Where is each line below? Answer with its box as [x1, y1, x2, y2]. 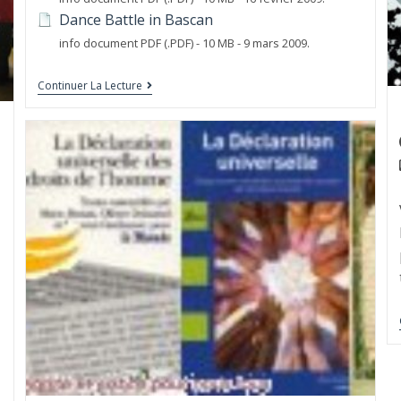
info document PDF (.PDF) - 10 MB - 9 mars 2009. [58, 34, 310, 51]
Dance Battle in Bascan [58, 9, 213, 30]
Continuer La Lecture [37, 77, 142, 93]
